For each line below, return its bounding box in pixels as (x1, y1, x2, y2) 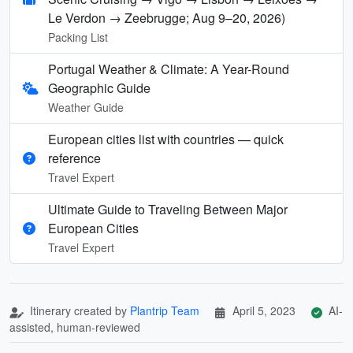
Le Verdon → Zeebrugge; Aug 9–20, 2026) (48, 8, 285, 27)
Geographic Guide (48, 78, 151, 97)
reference (48, 148, 101, 167)
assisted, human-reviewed (9, 318, 140, 335)
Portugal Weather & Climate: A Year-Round (48, 59, 290, 78)
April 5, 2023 (232, 302, 295, 318)
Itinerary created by (27, 302, 130, 318)
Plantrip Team (130, 302, 199, 318)
